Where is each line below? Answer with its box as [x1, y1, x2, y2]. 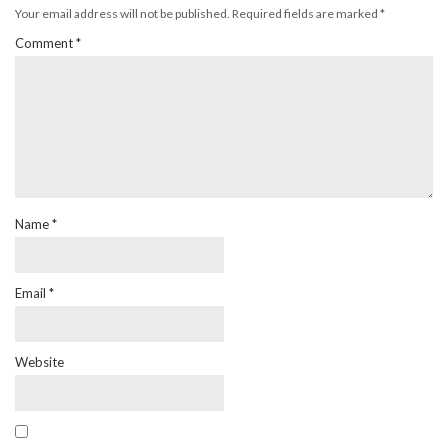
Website [15, 353, 64, 370]
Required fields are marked [232, 5, 380, 21]
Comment [15, 34, 76, 51]
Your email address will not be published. [15, 5, 230, 21]
